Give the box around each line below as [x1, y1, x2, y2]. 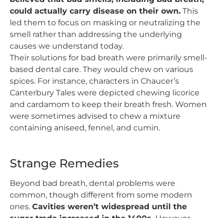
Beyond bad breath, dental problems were [10, 178, 175, 188]
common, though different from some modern [10, 190, 192, 200]
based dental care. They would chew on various [10, 64, 193, 74]
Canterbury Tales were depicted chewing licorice [10, 88, 200, 97]
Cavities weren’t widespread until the [32, 201, 187, 211]
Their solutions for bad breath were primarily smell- [10, 53, 207, 62]
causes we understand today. [10, 41, 124, 51]
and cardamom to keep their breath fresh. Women [10, 99, 207, 109]
